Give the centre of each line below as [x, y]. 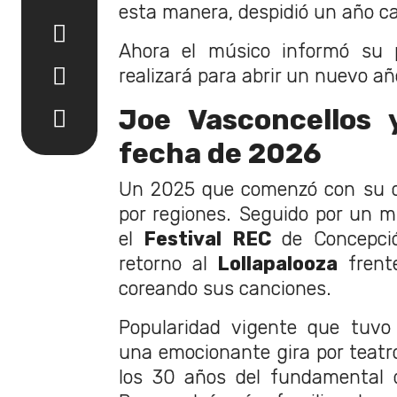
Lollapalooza [278, 263]
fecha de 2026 [220, 153]
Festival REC [207, 238]
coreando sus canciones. [225, 288]
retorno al [168, 263]
